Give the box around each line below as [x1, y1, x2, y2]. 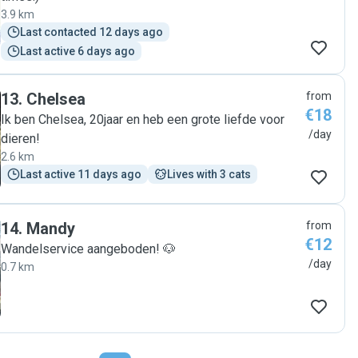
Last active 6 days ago [20, 45, 135, 58]
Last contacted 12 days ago [20, 26, 163, 38]
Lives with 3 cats [167, 168, 251, 181]
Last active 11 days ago [20, 168, 141, 181]
